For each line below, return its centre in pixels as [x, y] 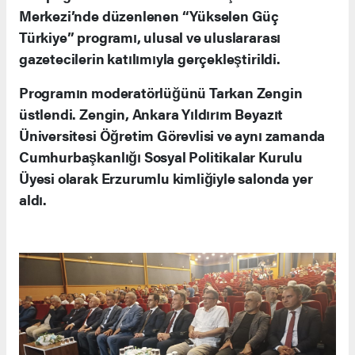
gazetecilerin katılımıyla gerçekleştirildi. [150, 59]
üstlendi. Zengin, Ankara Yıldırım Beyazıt [151, 114]
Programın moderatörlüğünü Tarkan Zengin [161, 93]
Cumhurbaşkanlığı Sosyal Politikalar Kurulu [161, 157]
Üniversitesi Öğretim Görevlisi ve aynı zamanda [172, 136]
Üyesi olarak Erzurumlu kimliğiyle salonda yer [166, 178]
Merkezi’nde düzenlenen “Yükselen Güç [149, 16]
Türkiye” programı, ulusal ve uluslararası [150, 37]
